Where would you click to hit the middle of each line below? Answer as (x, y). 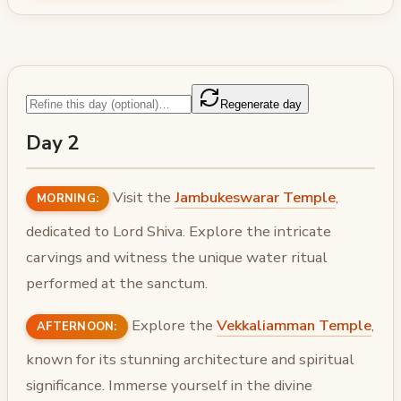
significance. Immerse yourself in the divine (169, 385)
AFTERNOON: (77, 326)
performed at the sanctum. (117, 284)
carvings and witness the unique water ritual (177, 258)
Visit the (142, 197)
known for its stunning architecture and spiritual (190, 359)
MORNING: (68, 198)
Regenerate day (261, 105)
